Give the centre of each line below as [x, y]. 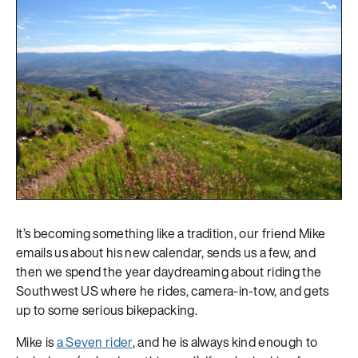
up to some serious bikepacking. [107, 310]
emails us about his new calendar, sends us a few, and [166, 252]
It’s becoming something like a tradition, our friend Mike [171, 233]
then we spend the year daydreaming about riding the [169, 271]
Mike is [36, 342]
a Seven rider [94, 342]
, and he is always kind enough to [225, 342]
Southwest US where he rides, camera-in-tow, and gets [173, 290]
